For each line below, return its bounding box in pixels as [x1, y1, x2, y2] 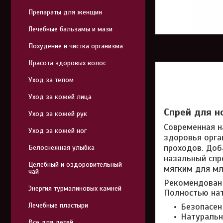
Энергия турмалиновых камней [28, 184, 121, 193]
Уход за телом [28, 76, 74, 84]
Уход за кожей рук [28, 110, 87, 118]
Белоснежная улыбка [28, 143, 95, 152]
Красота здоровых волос [28, 59, 106, 67]
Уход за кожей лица [28, 93, 92, 101]
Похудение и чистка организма [28, 42, 123, 50]
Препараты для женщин [28, 8, 102, 16]
